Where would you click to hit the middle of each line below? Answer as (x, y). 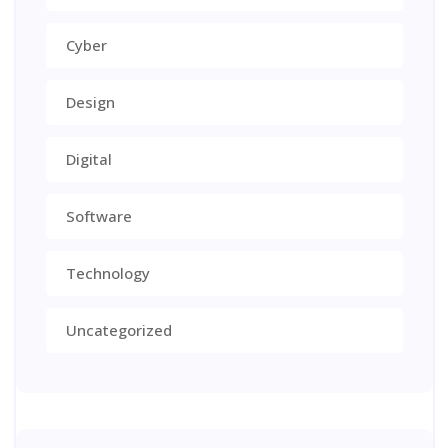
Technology (107, 272)
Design (90, 101)
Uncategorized (118, 329)
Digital (88, 158)
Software (98, 215)
